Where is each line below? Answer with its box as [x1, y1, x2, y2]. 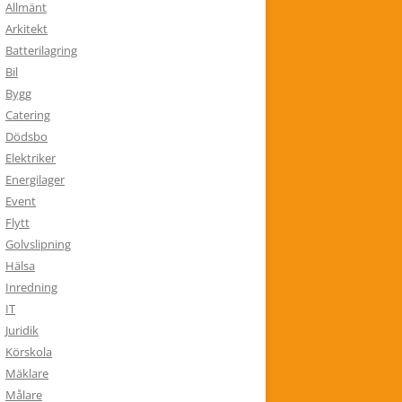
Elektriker [5, 150, 56, 166]
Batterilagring [5, 42, 77, 58]
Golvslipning [5, 236, 71, 252]
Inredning [5, 279, 57, 295]
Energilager [5, 171, 65, 188]
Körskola [5, 344, 52, 360]
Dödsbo [5, 128, 48, 144]
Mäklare [5, 365, 48, 381]
